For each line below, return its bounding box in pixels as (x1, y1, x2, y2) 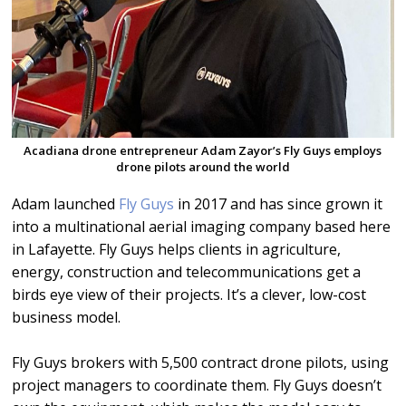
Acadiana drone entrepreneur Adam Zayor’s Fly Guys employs (24, 142, 382, 159)
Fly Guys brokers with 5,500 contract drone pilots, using (12, 353, 390, 372)
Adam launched (12, 194, 120, 214)
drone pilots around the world (115, 159, 290, 175)
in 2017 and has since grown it (174, 194, 383, 214)
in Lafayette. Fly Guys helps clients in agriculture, (12, 239, 342, 259)
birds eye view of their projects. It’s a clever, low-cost (12, 285, 367, 304)
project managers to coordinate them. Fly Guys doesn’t (12, 375, 382, 395)
